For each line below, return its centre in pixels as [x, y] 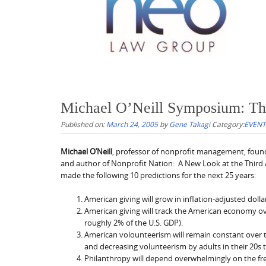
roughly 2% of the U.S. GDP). [134, 222]
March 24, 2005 [132, 124]
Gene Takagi [190, 124]
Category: [228, 124]
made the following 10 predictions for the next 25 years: [158, 175]
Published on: [83, 124]
